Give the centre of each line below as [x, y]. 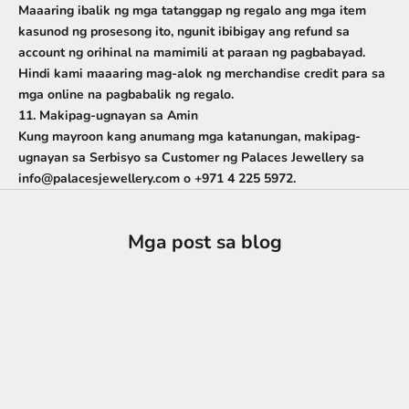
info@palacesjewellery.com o [106, 178]
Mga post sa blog [204, 242]
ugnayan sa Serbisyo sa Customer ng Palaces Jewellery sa [191, 157]
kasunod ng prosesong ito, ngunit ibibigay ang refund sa [184, 31]
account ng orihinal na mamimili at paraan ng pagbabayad [190, 52]
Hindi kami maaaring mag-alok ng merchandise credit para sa [202, 73]
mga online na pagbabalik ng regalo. [126, 94]
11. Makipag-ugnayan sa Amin [108, 115]
